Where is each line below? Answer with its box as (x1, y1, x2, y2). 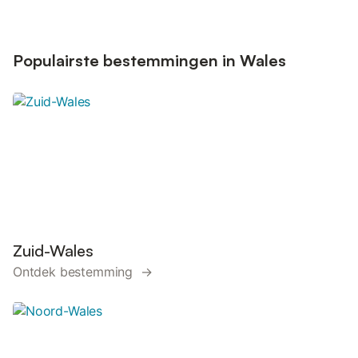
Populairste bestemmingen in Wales (13, 50, 286, 70)
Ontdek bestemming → (13, 264, 153, 280)
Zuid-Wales (13, 241, 93, 261)
